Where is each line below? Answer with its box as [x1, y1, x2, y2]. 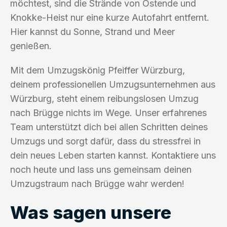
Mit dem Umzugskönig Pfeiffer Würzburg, [10, 64, 185, 75]
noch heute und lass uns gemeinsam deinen [10, 164, 192, 175]
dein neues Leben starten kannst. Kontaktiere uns [10, 149, 216, 161]
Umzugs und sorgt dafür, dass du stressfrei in [10, 135, 201, 146]
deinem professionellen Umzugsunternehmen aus [10, 79, 215, 90]
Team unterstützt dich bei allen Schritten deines [10, 121, 208, 132]
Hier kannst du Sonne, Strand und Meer [10, 26, 175, 37]
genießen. [10, 40, 52, 51]
